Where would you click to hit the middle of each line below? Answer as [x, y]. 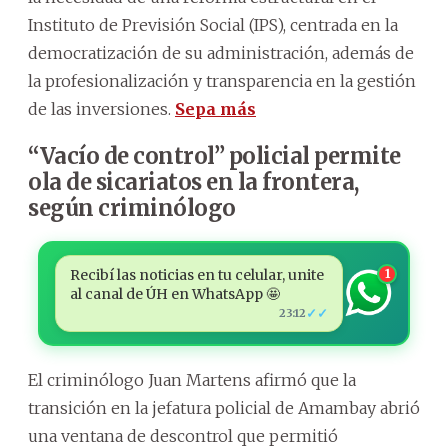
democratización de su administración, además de [221, 52]
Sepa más [215, 108]
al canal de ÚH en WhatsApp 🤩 [174, 293]
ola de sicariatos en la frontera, [193, 181]
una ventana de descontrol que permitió [183, 435]
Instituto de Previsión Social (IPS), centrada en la [213, 24]
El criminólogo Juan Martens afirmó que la [192, 379]
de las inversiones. [101, 108]
